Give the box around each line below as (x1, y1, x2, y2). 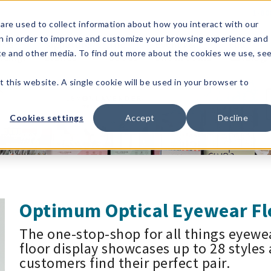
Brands (45, 51, 76, 64)
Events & (155, 38, 195, 50)
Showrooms (155, 51, 211, 64)
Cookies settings (10, 113, 83, 123)
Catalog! (229, 51, 269, 64)
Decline (217, 113, 249, 123)
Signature (45, 38, 90, 50)
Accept (125, 113, 155, 123)
